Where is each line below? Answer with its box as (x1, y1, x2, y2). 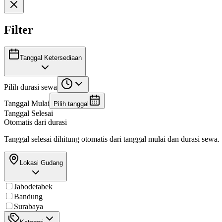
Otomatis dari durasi (4, 117, 67, 126)
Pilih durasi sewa (4, 82, 57, 91)
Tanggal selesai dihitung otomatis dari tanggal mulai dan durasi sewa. (4, 134, 220, 143)
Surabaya (14, 202, 43, 211)
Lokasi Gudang (20, 159, 63, 166)
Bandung (14, 192, 43, 201)
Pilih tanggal (54, 100, 89, 108)
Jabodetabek (14, 182, 53, 191)
